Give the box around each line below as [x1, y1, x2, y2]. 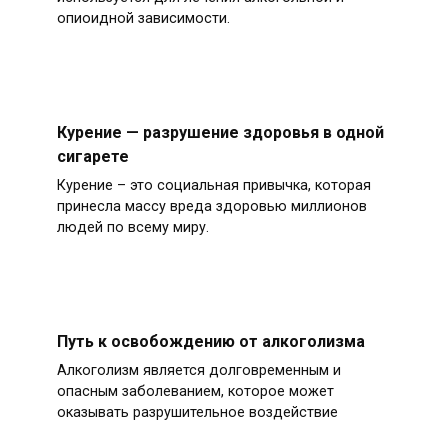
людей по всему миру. [56, 219, 209, 237]
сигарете [56, 147, 129, 166]
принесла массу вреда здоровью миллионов [56, 198, 367, 216]
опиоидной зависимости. [56, 10, 230, 28]
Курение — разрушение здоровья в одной [56, 123, 384, 142]
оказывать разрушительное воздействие [56, 404, 338, 422]
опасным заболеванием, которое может [56, 383, 334, 401]
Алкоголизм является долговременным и [56, 362, 341, 380]
